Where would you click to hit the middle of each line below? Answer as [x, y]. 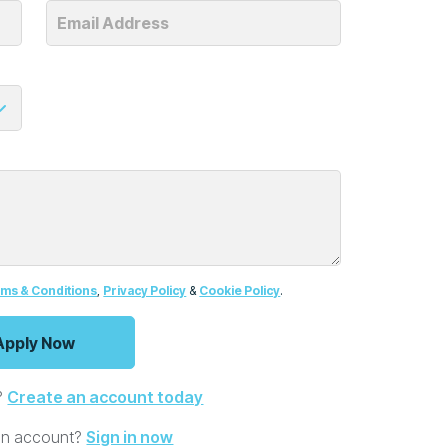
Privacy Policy [145, 291]
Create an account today [105, 397]
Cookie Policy [240, 291]
